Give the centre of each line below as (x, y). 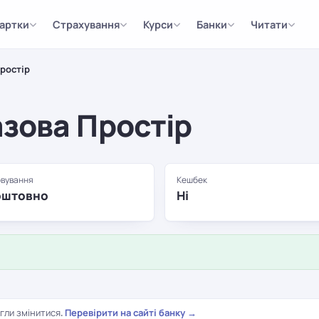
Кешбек (192, 180)
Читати (269, 24)
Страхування (86, 24)
